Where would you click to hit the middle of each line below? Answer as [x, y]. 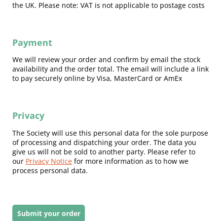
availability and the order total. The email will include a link [110, 69]
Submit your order [49, 214]
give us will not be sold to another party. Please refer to [104, 151]
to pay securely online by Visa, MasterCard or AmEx [97, 78]
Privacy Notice [49, 161]
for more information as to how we [130, 161]
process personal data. [50, 170]
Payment [32, 42]
